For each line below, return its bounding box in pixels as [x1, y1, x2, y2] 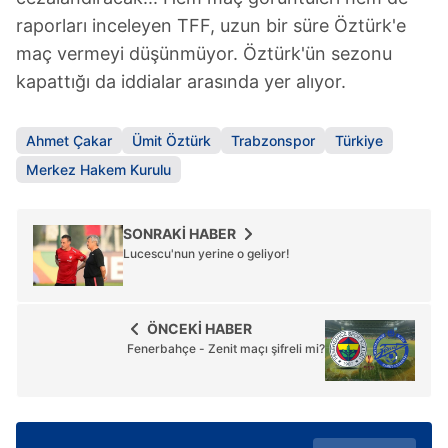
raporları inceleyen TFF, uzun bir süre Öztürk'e [16, 15, 406, 37]
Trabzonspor [231, 132, 315, 150]
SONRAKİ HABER [123, 225, 236, 243]
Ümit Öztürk [132, 132, 211, 150]
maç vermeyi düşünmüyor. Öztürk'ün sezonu [16, 43, 392, 65]
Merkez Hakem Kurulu [26, 161, 171, 179]
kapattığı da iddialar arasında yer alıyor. [16, 71, 346, 93]
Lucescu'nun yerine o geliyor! [123, 246, 290, 262]
